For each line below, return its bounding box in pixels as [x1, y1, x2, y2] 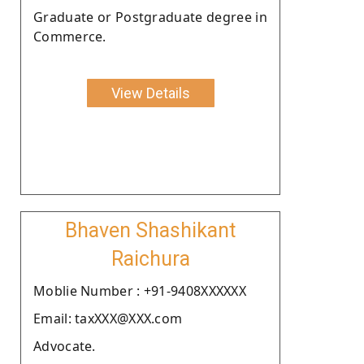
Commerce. [33, 27, 106, 45]
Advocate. [33, 336, 96, 355]
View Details [110, 84, 190, 102]
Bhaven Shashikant [65, 218, 236, 242]
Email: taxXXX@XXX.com [33, 309, 183, 327]
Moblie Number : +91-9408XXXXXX [33, 281, 246, 300]
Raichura [110, 246, 190, 271]
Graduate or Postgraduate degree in [33, 7, 267, 26]
